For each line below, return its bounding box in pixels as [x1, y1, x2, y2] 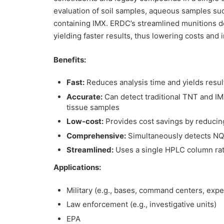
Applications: [53, 162, 101, 172]
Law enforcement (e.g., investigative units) [66, 199, 217, 209]
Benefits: [53, 54, 86, 64]
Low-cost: [66, 116, 104, 126]
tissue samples [66, 102, 120, 112]
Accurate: [66, 91, 103, 101]
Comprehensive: [66, 130, 126, 140]
